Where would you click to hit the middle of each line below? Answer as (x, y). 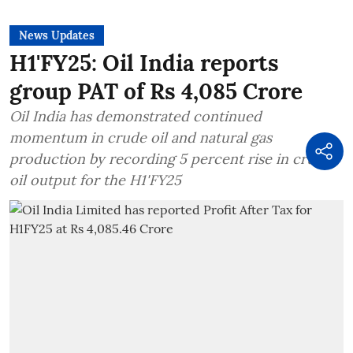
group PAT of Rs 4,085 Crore (156, 91)
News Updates (57, 35)
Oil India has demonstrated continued (136, 116)
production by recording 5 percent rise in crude (171, 158)
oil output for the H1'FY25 (95, 180)
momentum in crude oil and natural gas (141, 137)
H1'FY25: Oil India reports (144, 63)
